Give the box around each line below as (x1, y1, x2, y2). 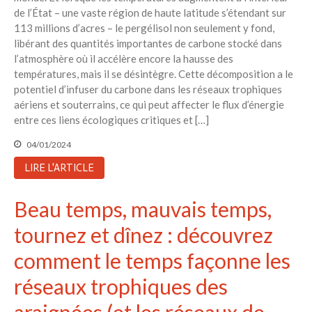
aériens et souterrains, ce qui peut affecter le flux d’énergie (14, 97, 284, 111)
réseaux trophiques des (14, 273, 228, 299)
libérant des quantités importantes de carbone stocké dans (14, 36, 282, 49)
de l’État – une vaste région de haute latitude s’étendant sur (14, 6, 286, 19)
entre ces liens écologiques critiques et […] (14, 113, 209, 126)
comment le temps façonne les (14, 247, 290, 273)
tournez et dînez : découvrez (14, 221, 273, 247)
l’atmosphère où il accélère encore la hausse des (14, 52, 233, 65)
